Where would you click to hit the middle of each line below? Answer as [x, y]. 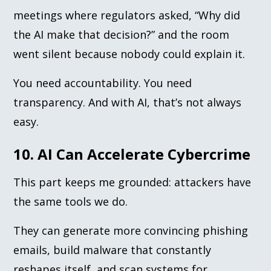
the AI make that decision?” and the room [122, 34]
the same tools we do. [71, 201]
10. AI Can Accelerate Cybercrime [132, 154]
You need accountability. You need [103, 83]
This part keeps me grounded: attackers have [132, 182]
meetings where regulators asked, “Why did [127, 15]
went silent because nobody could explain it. [129, 54]
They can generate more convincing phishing [131, 230]
